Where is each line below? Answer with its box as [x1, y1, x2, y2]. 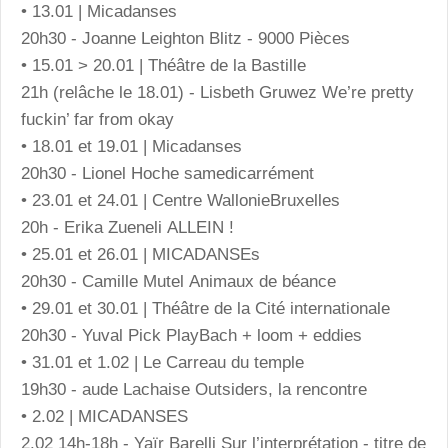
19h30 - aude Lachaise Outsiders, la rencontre [21, 379, 372, 399]
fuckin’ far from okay [21, 109, 179, 129]
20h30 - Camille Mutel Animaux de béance [21, 271, 341, 291]
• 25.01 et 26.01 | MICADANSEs [21, 244, 260, 264]
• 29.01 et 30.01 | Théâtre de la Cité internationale [21, 298, 390, 318]
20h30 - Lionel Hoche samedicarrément [21, 163, 324, 183]
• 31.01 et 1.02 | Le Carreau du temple [21, 352, 304, 372]
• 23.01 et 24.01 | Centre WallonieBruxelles [21, 190, 340, 210]
